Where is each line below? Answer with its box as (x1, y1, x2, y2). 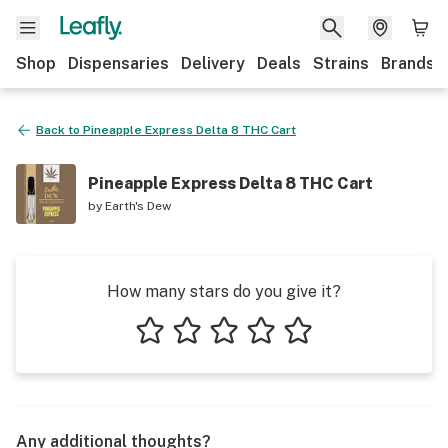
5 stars (278, 350, 332, 369)
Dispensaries (68, 54, 169, 73)
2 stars (167, 350, 220, 369)
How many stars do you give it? (107, 282, 341, 301)
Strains (313, 54, 369, 73)
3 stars (204, 350, 258, 369)
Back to (36, 123, 83, 137)
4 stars (241, 350, 296, 369)
